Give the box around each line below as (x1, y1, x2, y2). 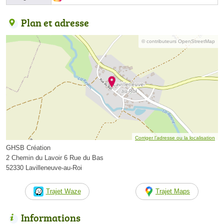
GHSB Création (6, 144, 50, 152)
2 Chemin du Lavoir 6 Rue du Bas (6, 154, 103, 162)
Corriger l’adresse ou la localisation (135, 135, 215, 141)
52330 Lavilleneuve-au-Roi (6, 164, 82, 172)
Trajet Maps (155, 187, 190, 195)
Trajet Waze (45, 187, 81, 195)
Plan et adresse (21, 15, 89, 29)
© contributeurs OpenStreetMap (141, 38, 215, 44)
